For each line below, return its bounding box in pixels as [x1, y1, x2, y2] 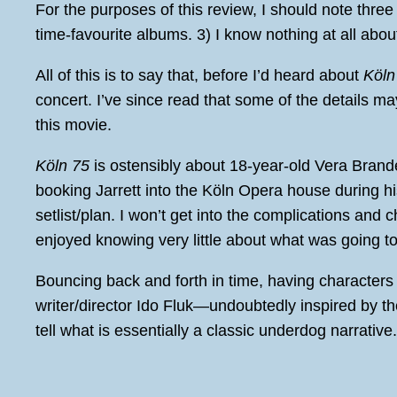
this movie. [35, 115, 112, 134]
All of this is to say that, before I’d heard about [35, 66, 363, 84]
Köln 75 [35, 156, 90, 175]
